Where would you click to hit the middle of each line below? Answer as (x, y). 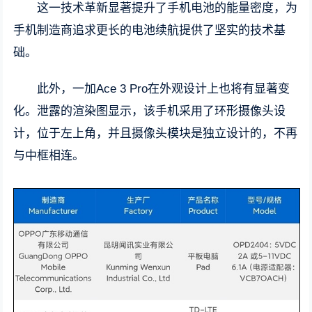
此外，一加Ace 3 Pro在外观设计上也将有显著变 (164, 89)
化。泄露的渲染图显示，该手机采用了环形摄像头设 (150, 111)
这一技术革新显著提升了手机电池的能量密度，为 (167, 8)
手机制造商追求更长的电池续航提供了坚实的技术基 (150, 30)
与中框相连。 (49, 156)
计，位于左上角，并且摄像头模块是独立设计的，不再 (156, 133)
